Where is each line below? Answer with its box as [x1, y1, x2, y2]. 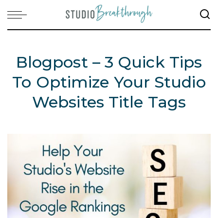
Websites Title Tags [32, 92, 186, 111]
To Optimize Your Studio [12, 73, 206, 91]
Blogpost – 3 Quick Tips [16, 53, 202, 72]
